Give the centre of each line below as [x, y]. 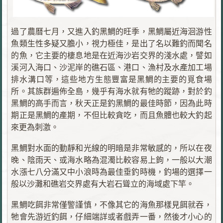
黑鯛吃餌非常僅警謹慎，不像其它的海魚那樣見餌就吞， [111, 205]
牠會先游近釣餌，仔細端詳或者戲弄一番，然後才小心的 [111, 217]
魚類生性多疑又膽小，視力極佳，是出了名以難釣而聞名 [111, 43]
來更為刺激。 [35, 127]
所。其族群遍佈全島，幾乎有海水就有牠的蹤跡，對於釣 [111, 91]
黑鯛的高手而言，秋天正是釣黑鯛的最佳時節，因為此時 [111, 103]
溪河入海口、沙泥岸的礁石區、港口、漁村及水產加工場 [111, 67]
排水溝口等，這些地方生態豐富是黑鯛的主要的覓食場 [111, 79]
